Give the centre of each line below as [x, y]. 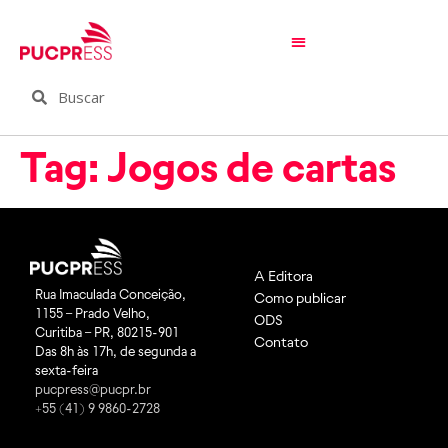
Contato [281, 341]
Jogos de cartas [251, 167]
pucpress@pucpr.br [93, 390]
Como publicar [300, 297]
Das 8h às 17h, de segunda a [115, 352]
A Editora [283, 275]
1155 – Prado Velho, [92, 314]
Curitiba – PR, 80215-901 [107, 333]
